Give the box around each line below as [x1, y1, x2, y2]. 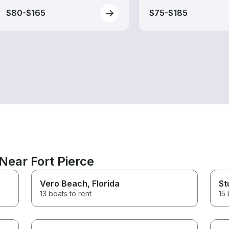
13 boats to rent [40, 189, 92, 198]
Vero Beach [40, 178, 88, 189]
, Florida [87, 178, 120, 189]
